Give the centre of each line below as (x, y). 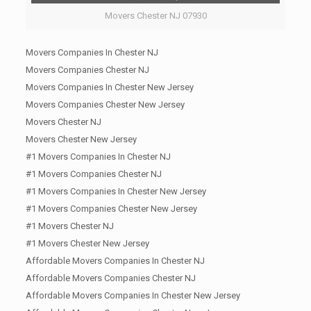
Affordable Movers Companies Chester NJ (110, 278)
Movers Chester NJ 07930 (155, 16)
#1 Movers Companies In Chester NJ (98, 157)
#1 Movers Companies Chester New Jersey (111, 209)
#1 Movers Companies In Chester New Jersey (116, 192)
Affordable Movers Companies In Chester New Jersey (133, 296)
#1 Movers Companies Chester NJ (93, 174)
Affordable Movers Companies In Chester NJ (115, 261)
